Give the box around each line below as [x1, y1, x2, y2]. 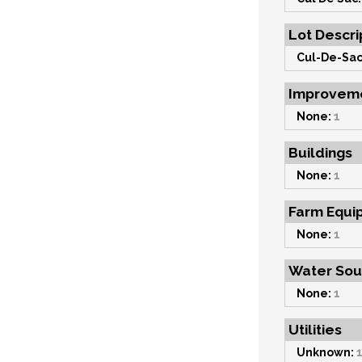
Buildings [288, 144, 352, 161]
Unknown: [297, 346, 354, 360]
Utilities [288, 321, 342, 338]
